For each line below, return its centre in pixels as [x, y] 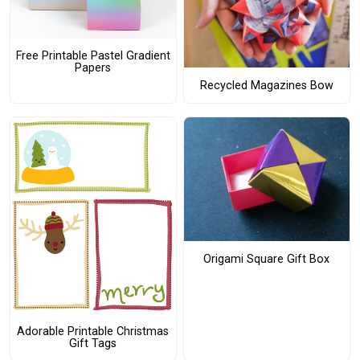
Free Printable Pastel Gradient [93, 56]
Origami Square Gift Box [267, 259]
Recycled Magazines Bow [266, 85]
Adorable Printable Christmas [93, 331]
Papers [93, 68]
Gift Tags [93, 343]
